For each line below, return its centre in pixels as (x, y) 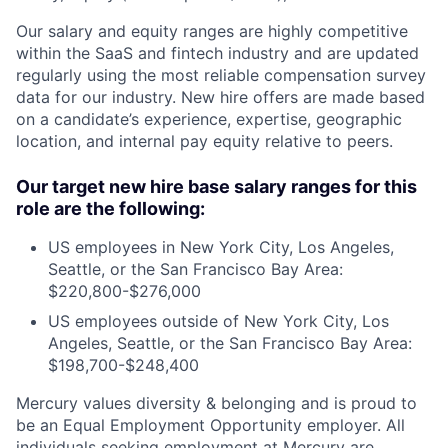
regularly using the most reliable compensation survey (221, 75)
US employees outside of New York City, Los (218, 321)
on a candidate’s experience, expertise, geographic (209, 119)
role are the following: (110, 208)
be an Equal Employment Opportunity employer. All (210, 425)
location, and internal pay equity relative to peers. (204, 141)
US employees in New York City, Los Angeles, (221, 247)
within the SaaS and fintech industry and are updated (217, 53)
